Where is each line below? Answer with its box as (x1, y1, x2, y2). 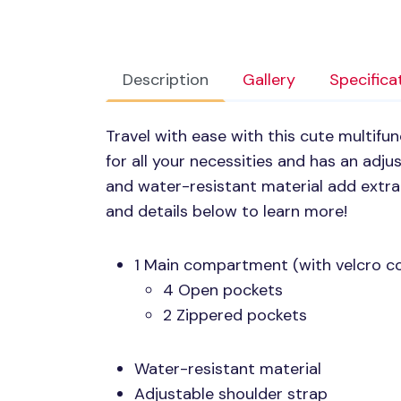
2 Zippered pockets (163, 304, 307, 327)
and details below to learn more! (106, 200, 347, 223)
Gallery (243, 69, 295, 91)
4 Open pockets (163, 279, 283, 302)
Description (123, 69, 209, 91)
